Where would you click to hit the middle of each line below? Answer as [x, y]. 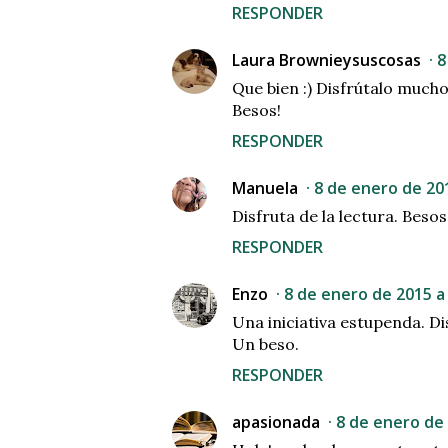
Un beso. [265, 344]
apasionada [276, 422]
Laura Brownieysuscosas [326, 60]
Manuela [265, 188]
